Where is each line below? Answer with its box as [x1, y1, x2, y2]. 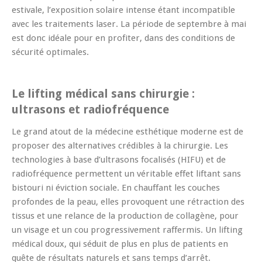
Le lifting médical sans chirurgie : [12, 87, 195, 101]
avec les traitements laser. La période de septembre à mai [12, 19, 246, 30]
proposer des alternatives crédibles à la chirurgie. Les [12, 140, 228, 151]
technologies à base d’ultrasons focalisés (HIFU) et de [12, 154, 226, 166]
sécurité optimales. [12, 47, 89, 58]
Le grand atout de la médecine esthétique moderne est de [12, 126, 243, 137]
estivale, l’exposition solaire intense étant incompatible [12, 5, 235, 16]
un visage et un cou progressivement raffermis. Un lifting [12, 225, 243, 236]
